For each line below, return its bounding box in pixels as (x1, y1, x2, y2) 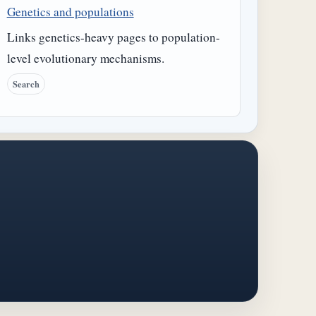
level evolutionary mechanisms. (6, 50, 164, 67)
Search (12, 78, 39, 90)
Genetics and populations (6, 4, 134, 20)
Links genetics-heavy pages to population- (6, 29, 220, 46)
